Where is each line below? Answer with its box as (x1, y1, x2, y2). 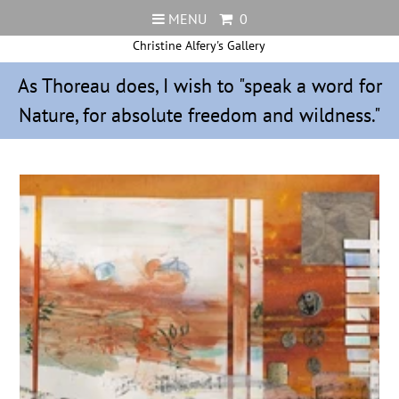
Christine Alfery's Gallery (133, 37, 266, 53)
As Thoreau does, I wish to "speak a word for (17, 73, 382, 98)
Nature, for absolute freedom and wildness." (19, 102, 380, 127)
